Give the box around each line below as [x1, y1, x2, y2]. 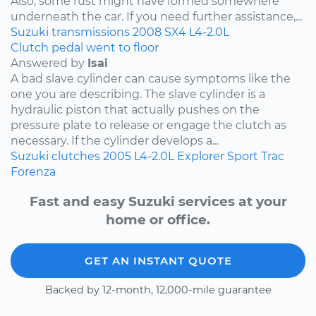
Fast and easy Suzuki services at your [29, 193, 287, 210]
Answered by [11, 56, 87, 70]
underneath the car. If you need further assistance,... [11, 9, 302, 23]
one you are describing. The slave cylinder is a [11, 87, 265, 101]
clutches [51, 149, 100, 163]
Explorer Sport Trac [177, 149, 284, 163]
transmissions [51, 25, 130, 39]
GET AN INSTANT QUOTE [84, 254, 232, 268]
